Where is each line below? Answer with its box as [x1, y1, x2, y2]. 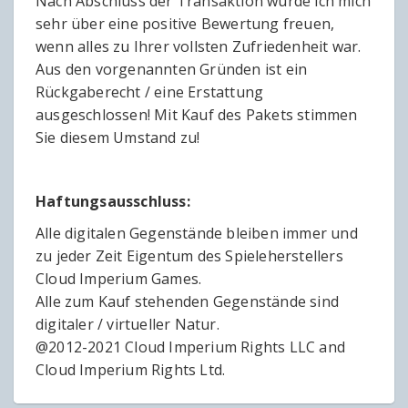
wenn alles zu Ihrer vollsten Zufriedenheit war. [36, 36, 362, 57]
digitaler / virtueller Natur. [36, 314, 219, 335]
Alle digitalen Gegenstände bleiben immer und [36, 223, 358, 244]
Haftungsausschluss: [36, 191, 190, 212]
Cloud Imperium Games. [36, 269, 202, 290]
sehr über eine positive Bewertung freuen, [36, 14, 335, 35]
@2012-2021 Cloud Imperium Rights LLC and [36, 337, 346, 358]
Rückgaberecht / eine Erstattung [36, 82, 264, 103]
